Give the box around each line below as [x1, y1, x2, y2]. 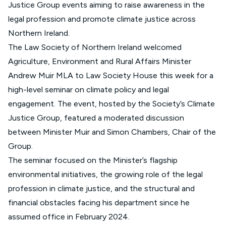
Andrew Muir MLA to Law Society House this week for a [8, 71, 213, 80]
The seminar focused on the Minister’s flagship [8, 155, 178, 165]
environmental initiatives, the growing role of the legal [8, 169, 203, 179]
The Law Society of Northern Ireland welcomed [8, 42, 182, 52]
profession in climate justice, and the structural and [8, 184, 195, 193]
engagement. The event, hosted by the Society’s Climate [8, 99, 215, 108]
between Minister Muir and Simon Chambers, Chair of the [8, 127, 216, 137]
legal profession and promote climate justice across [8, 14, 196, 24]
